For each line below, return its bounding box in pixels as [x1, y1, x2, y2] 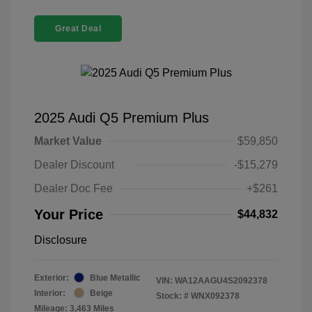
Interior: [34, 288, 65, 298]
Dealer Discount [34, 158, 114, 171]
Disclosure [34, 233, 87, 246]
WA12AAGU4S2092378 [175, 275, 267, 286]
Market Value [34, 134, 102, 147]
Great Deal [55, 24, 101, 34]
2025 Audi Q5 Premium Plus [34, 109, 209, 125]
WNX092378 [191, 290, 240, 301]
